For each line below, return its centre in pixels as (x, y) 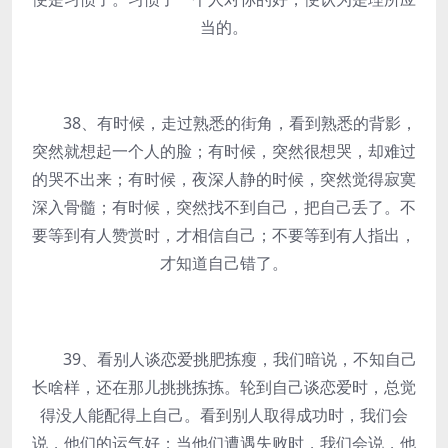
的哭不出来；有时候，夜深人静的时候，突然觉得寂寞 (224, 179)
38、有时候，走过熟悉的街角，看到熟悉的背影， (224, 123)
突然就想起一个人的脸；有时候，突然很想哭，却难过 (224, 151)
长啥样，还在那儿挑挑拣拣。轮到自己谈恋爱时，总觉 (224, 387)
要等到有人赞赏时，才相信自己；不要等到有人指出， (224, 235)
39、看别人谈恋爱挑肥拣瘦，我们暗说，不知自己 (224, 359)
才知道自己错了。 (224, 263)
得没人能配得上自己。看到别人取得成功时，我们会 (224, 415)
